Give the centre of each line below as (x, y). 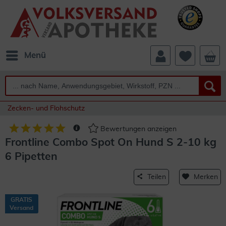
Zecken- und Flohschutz (46, 108)
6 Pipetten (31, 157)
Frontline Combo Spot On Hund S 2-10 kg (111, 143)
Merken (206, 177)
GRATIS (21, 200)
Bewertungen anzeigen (137, 129)
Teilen (157, 177)
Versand (21, 208)
